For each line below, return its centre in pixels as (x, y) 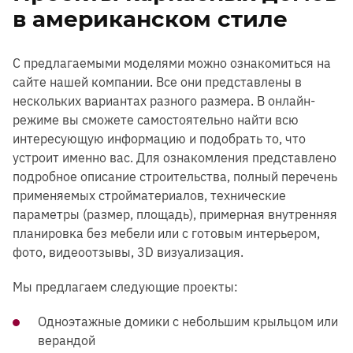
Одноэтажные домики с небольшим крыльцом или (188, 321)
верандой (67, 340)
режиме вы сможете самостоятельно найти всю (156, 119)
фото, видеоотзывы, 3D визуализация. (128, 252)
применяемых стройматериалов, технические (149, 195)
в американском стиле (150, 19)
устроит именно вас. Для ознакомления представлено (175, 157)
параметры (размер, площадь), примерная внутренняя (175, 214)
